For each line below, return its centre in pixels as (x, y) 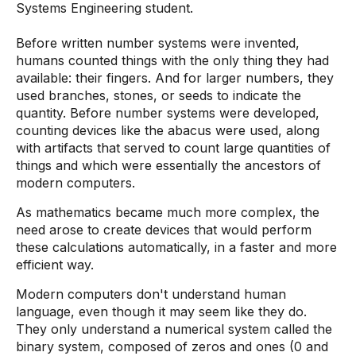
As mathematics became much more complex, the (168, 212)
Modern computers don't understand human (151, 294)
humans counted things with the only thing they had (172, 60)
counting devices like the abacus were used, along (168, 130)
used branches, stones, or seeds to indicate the (159, 95)
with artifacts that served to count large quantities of (173, 148)
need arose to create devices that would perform (164, 230)
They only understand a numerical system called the (174, 329)
